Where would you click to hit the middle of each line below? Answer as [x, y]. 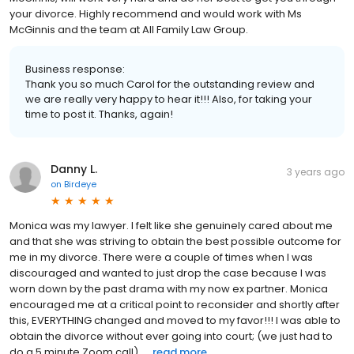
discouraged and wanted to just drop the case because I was [168, 273]
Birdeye [80, 184]
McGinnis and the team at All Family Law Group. [129, 29]
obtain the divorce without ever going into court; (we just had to [171, 336]
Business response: [75, 69]
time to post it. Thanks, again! [99, 114]
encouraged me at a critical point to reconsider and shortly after [175, 304]
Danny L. [74, 169]
